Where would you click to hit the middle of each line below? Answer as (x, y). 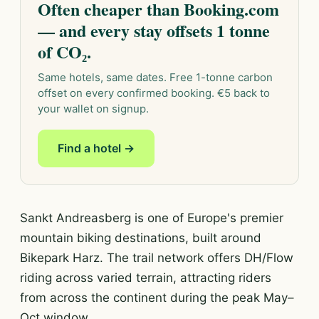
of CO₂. (64, 52)
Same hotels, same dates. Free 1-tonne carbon (155, 77)
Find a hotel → (96, 148)
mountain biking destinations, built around (141, 238)
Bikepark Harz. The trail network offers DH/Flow (157, 258)
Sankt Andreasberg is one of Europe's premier (152, 218)
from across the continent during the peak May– (157, 298)
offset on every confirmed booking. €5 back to (154, 93)
